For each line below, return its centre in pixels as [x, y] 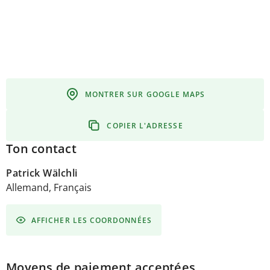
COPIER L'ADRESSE [145, 125]
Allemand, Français [49, 187]
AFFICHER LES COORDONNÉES [92, 220]
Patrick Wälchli [42, 173]
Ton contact [41, 149]
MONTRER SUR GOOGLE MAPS [145, 94]
